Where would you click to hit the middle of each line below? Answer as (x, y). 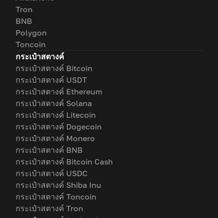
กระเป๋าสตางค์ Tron (49, 208)
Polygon (31, 33)
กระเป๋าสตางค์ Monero (55, 138)
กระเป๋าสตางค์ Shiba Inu (58, 185)
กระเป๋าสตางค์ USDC (52, 173)
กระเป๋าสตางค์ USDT (51, 80)
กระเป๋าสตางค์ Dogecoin (59, 127)
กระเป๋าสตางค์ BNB (49, 150)
